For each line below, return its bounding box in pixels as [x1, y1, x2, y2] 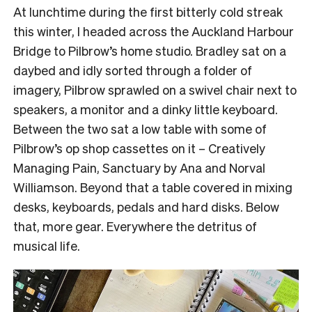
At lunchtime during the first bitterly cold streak [13, 3, 283, 19]
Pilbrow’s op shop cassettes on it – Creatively [13, 139, 265, 156]
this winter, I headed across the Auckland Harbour [13, 22, 294, 39]
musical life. [13, 237, 80, 253]
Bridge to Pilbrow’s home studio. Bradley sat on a [13, 42, 286, 58]
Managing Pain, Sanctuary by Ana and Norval [13, 159, 265, 175]
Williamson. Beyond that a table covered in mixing [13, 178, 292, 195]
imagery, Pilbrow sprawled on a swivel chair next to [13, 81, 297, 97]
